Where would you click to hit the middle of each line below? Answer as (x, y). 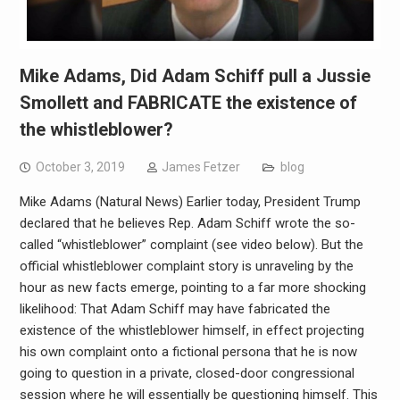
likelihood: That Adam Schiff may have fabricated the (175, 308)
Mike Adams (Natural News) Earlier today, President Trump (190, 201)
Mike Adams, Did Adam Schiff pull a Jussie (195, 75)
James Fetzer (200, 167)
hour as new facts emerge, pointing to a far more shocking (192, 287)
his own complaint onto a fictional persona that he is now (188, 351)
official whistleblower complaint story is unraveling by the (186, 266)
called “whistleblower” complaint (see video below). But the (191, 244)
